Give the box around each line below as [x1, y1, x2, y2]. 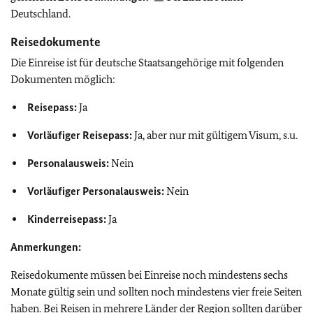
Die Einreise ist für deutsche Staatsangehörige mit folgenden [10, 56, 284, 69]
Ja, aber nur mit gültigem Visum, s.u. [132, 129, 298, 142]
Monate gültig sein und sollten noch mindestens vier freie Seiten [10, 285, 302, 298]
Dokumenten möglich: [10, 73, 115, 86]
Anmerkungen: [10, 240, 81, 254]
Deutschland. [10, 7, 71, 20]
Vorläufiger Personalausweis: [27, 184, 164, 198]
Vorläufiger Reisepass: [27, 129, 132, 142]
